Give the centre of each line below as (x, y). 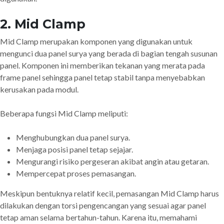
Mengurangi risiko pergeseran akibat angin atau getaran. (112, 161)
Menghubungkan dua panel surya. (73, 137)
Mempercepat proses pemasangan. (76, 173)
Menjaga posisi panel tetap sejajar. (74, 149)
